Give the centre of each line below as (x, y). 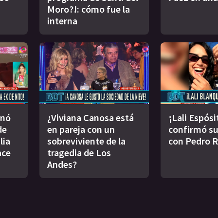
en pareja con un (81, 129)
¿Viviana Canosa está (91, 117)
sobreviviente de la (86, 141)
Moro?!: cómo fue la (89, 9)
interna (62, 21)
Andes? (62, 164)
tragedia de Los (79, 152)
